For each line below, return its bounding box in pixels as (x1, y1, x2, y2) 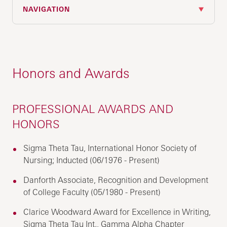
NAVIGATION (23, 5, 70, 14)
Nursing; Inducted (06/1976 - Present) (23, 155, 160, 166)
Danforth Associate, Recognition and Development (23, 175, 209, 185)
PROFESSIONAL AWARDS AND (12, 102, 174, 116)
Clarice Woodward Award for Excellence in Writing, (23, 207, 211, 217)
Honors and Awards (12, 65, 130, 82)
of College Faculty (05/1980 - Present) (23, 187, 161, 198)
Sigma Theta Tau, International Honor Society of (23, 143, 197, 154)
